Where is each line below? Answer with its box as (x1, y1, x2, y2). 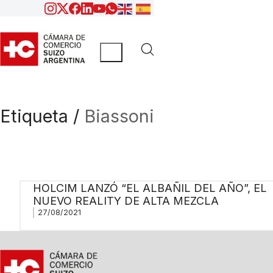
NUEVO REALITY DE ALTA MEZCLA (32, 194, 219, 207)
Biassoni (84, 105, 154, 127)
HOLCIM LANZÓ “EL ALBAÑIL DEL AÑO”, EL (32, 181, 267, 194)
